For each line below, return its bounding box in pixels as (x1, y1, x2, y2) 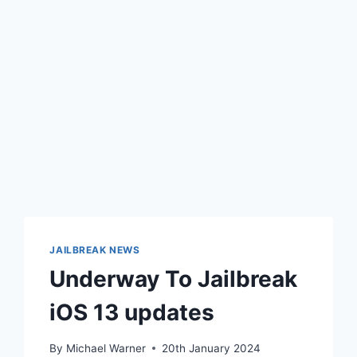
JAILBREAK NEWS (49, 244, 140, 256)
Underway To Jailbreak (49, 265, 298, 292)
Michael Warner (65, 341, 146, 355)
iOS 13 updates (49, 298, 215, 326)
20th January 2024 (161, 341, 261, 355)
